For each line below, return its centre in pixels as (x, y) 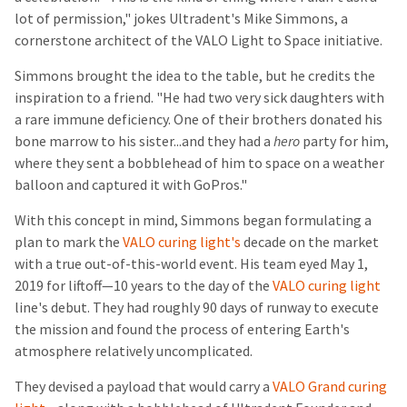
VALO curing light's (182, 242)
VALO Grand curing (330, 386)
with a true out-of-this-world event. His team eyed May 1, (191, 263)
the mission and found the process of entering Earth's (182, 329)
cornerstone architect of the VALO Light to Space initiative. (201, 40)
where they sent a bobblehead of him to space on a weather (199, 163)
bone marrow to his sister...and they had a (144, 141)
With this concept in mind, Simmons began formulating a (193, 220)
